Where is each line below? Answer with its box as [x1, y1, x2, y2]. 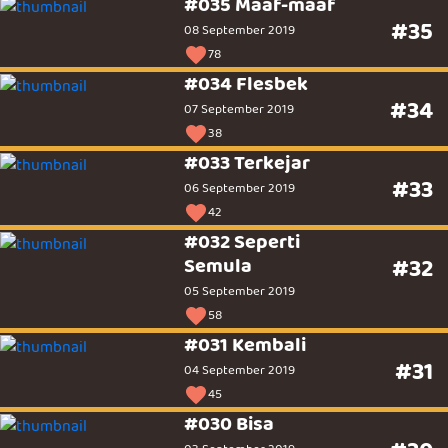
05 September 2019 [184, 282, 296, 301]
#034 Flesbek [184, 69, 309, 99]
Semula [184, 251, 253, 281]
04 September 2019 [184, 361, 296, 380]
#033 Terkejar [184, 148, 311, 178]
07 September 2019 [184, 100, 295, 119]
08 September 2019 [184, 21, 296, 40]
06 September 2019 [184, 179, 296, 198]
